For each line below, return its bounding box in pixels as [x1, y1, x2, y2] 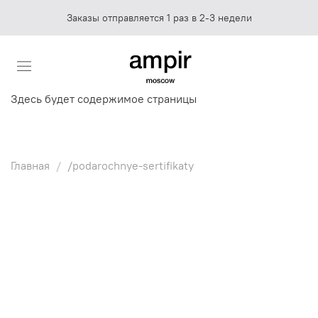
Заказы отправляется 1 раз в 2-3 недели [66, 11, 252, 24]
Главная [11, 158, 50, 172]
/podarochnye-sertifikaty [67, 158, 194, 172]
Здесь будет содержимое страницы [11, 91, 197, 106]
